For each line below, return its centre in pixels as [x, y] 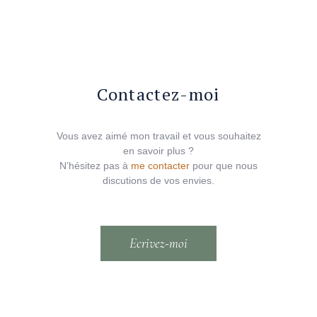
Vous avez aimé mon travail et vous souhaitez [158, 136]
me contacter [160, 166]
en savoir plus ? [158, 151]
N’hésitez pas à [95, 166]
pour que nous [224, 166]
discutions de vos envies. [158, 180]
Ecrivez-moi [158, 243]
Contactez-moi [158, 94]
